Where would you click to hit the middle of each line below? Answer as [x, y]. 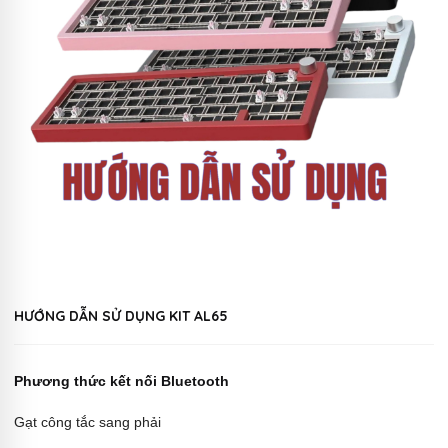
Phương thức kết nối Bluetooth [121, 380]
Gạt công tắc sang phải [87, 421]
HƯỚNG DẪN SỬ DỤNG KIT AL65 [121, 315]
